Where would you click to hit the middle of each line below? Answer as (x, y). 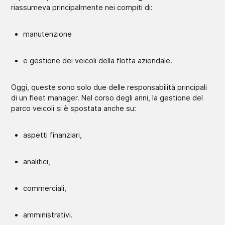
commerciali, (45, 188)
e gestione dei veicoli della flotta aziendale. (98, 60)
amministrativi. (48, 214)
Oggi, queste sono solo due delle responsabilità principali (109, 87)
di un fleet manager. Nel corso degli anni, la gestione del (107, 97)
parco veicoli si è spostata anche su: (74, 108)
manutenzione (48, 34)
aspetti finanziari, (53, 135)
